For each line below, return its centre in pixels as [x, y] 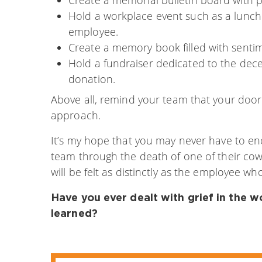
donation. [92, 79]
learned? [74, 213]
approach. [76, 115]
